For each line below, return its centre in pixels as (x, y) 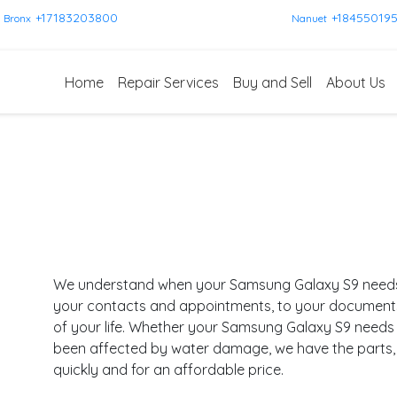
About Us (356, 82)
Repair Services (168, 82)
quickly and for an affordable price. (169, 369)
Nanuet (309, 18)
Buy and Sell (272, 82)
